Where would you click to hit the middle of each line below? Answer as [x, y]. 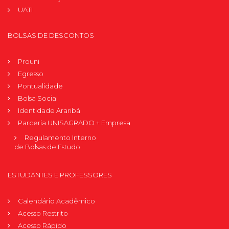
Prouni [29, 61]
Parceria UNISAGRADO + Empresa [74, 122]
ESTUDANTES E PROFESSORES [60, 175]
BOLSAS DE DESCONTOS [51, 35]
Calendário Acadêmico [56, 201]
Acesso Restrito [43, 213]
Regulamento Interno [60, 137]
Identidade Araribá [49, 110]
